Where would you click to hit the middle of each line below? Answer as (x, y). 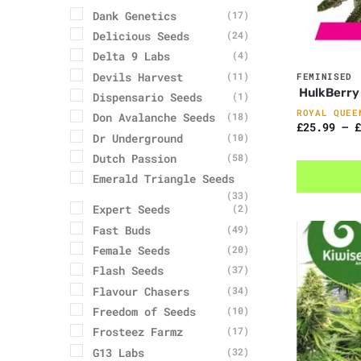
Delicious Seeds (141, 36)
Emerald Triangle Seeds (164, 179)
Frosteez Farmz (138, 332)
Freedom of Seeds (144, 311)
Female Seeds (131, 250)
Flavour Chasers (141, 291)
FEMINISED (324, 77)
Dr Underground (138, 138)
